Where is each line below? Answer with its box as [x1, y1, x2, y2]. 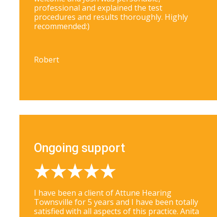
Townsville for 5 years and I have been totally [34, 197, 198, 208]
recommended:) [34, 21, 90, 32]
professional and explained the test [34, 2, 162, 14]
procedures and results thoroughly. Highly [34, 12, 188, 23]
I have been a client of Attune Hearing [34, 187, 171, 199]
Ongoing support [34, 141, 125, 155]
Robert [34, 54, 59, 65]
